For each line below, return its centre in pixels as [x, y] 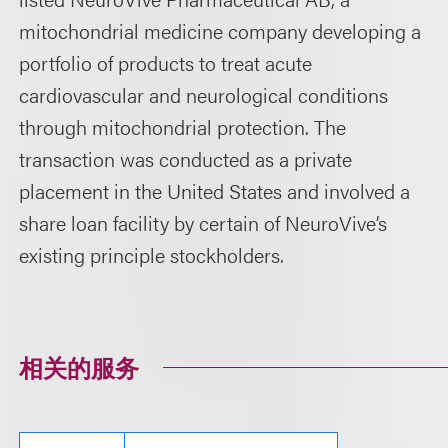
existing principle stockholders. [152, 254]
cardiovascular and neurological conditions [204, 94]
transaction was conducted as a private [186, 158]
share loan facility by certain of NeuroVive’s [203, 222]
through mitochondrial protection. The [183, 126]
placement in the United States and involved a [215, 190]
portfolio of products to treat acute [166, 62]
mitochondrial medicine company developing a [220, 30]
